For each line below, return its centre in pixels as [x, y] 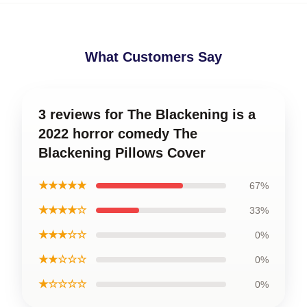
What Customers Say [153, 57]
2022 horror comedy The [118, 134]
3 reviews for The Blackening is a [147, 114]
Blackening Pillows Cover [122, 153]
